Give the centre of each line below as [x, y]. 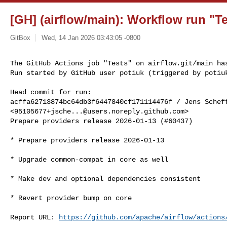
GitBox [20, 37]
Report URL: [34, 217]
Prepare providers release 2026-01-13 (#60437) [101, 121]
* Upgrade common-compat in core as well [89, 159]
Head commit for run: [51, 92]
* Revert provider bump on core [71, 198]
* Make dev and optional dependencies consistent [105, 179]
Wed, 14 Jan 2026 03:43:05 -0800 [91, 37]
